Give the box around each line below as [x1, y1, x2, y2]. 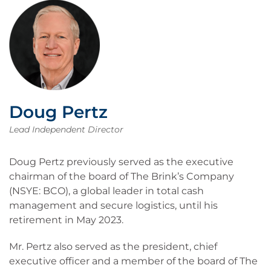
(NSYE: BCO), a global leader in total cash [9, 185, 204, 197]
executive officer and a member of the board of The [9, 255, 258, 267]
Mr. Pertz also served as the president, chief [9, 241, 217, 252]
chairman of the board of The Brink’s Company [9, 171, 234, 182]
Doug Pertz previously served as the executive [9, 156, 233, 168]
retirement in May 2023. [9, 214, 123, 226]
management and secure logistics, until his [9, 200, 218, 211]
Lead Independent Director [9, 124, 123, 135]
